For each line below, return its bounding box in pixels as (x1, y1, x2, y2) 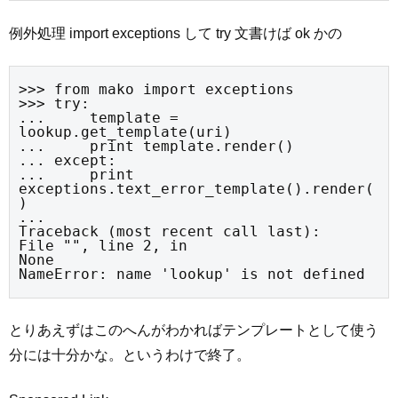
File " (19, 236, 72, 254)
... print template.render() (19, 137, 294, 155)
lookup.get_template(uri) (19, 123, 232, 140)
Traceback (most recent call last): (19, 222, 321, 240)
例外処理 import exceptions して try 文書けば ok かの (9, 25, 342, 41)
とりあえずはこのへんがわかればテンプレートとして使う (9, 322, 378, 338)
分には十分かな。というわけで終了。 (9, 347, 251, 363)
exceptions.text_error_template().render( (19, 179, 374, 197)
